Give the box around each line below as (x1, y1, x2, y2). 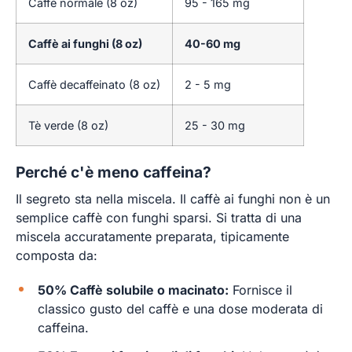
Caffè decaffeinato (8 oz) (28, 78, 160, 92)
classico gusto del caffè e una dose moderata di (38, 301, 323, 317)
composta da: (16, 247, 97, 264)
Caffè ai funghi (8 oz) (28, 37, 142, 51)
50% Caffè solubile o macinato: (38, 282, 229, 299)
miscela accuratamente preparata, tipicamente (16, 229, 289, 245)
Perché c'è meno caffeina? (16, 162, 211, 181)
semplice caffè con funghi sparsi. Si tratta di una (16, 210, 302, 226)
